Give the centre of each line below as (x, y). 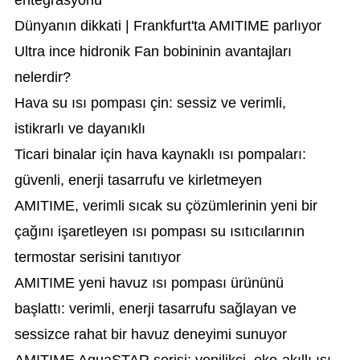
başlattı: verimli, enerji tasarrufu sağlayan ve (155, 309)
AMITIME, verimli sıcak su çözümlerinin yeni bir (166, 206)
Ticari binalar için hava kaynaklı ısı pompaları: (160, 154)
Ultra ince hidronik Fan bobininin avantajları (153, 51)
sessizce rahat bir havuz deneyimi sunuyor (150, 334)
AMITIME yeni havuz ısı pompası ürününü (149, 283)
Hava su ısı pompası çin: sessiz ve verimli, (150, 103)
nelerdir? (42, 77)
